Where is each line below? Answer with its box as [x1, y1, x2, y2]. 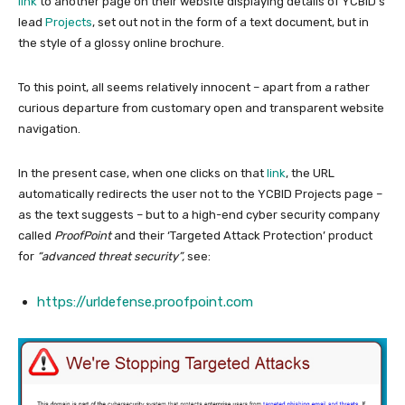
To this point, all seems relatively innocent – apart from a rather [18, 80, 370, 95]
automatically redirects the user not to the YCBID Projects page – [18, 187, 382, 202]
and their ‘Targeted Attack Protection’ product [111, 229, 372, 243]
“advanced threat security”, [37, 250, 184, 264]
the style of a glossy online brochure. [18, 36, 224, 51]
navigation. [18, 122, 80, 137]
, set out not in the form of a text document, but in [92, 15, 369, 30]
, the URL [286, 166, 334, 181]
